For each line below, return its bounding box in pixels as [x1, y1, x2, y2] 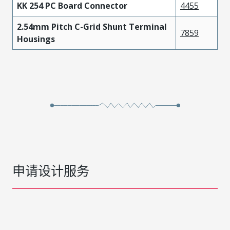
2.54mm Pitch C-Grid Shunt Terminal [17, 21, 167, 32]
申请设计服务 [12, 161, 89, 179]
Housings [17, 33, 55, 45]
